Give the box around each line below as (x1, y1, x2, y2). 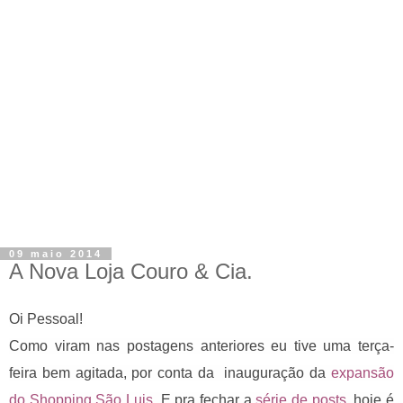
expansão (331, 364, 395, 381)
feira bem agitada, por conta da (9, 364, 225, 381)
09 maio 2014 (9, 248, 103, 260)
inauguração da (224, 364, 332, 381)
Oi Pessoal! (9, 310, 86, 327)
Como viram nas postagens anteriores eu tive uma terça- (9, 337, 394, 354)
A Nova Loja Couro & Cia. (9, 259, 253, 284)
